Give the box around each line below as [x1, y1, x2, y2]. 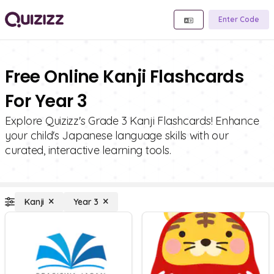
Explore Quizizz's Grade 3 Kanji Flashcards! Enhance [5, 114, 259, 128]
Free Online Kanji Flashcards [5, 65, 244, 89]
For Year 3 [5, 89, 87, 113]
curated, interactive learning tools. [5, 143, 171, 157]
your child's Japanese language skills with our [5, 128, 229, 143]
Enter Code [218, 15, 259, 24]
